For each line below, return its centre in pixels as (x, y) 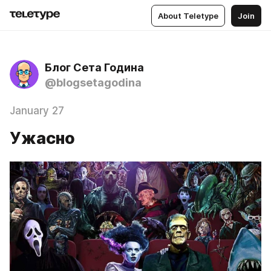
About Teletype (188, 15)
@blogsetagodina (93, 83)
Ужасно (42, 138)
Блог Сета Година (94, 67)
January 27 (37, 111)
